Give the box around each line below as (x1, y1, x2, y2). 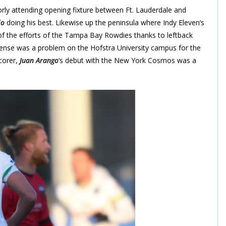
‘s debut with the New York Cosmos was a (59, 55, 196, 65)
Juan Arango (20, 55, 59, 65)
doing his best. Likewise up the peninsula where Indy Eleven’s (5, 17, 204, 27)
